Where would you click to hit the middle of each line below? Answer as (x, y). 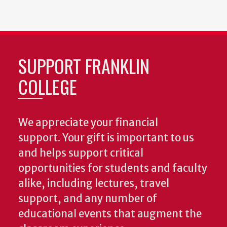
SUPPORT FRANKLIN (84, 65)
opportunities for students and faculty (113, 168)
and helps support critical (81, 153)
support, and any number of (88, 198)
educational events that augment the (110, 214)
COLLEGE (48, 86)
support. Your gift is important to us (106, 138)
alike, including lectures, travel (94, 183)
